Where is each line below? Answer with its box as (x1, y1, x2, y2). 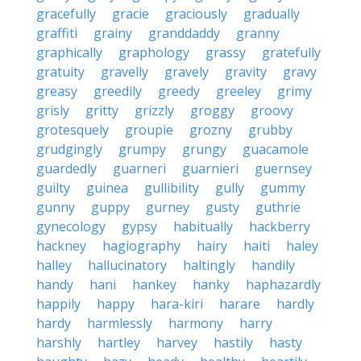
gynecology (36, 218, 106, 235)
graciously (165, 5, 227, 23)
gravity (225, 63, 267, 81)
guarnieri (182, 160, 239, 177)
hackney (36, 237, 86, 255)
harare (219, 295, 260, 313)
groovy (251, 102, 293, 119)
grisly (36, 102, 69, 119)
